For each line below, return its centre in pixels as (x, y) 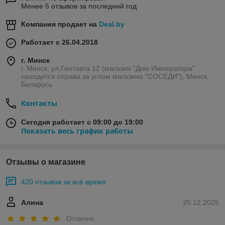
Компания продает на (60, 24)
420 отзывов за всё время (64, 182)
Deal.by (112, 24)
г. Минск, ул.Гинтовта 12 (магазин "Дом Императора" (108, 69)
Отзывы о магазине (46, 162)
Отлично (80, 218)
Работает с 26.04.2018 (60, 42)
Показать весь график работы (77, 131)
